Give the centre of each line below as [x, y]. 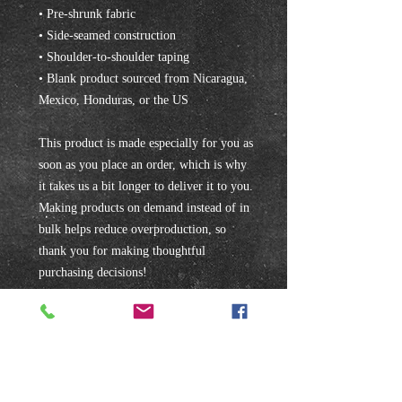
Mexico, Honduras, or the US [114, 100]
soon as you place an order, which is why [143, 165]
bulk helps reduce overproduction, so [132, 229]
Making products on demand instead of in [144, 208]
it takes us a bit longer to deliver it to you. [146, 186]
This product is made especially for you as [146, 143]
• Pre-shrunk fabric [87, 14]
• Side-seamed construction [107, 35]
